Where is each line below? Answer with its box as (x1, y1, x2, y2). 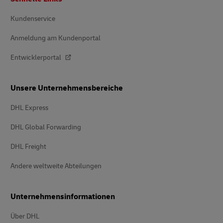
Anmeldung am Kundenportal (10, 34, 101, 42)
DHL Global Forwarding (10, 123, 81, 131)
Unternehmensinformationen (10, 192, 115, 202)
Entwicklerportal (10, 53, 63, 62)
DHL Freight (10, 142, 46, 151)
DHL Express (10, 104, 48, 112)
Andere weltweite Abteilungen (10, 162, 102, 170)
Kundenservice (10, 14, 55, 23)
